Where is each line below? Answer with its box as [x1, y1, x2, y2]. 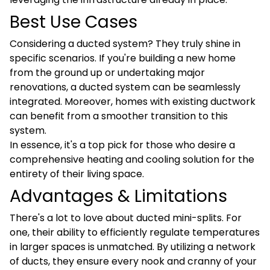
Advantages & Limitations [10, 184, 227, 208]
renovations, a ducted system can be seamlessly [10, 80, 240, 94]
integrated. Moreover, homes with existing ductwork [10, 95, 256, 108]
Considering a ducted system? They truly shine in [10, 37, 240, 51]
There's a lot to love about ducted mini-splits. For [10, 211, 242, 225]
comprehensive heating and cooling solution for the [10, 152, 254, 166]
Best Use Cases [10, 10, 137, 34]
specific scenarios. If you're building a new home [10, 51, 236, 65]
